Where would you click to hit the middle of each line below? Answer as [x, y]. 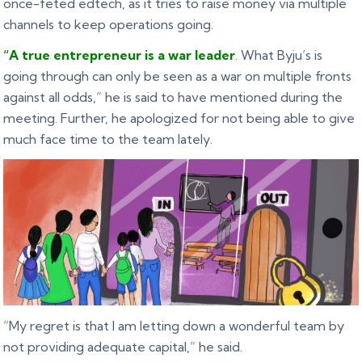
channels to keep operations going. [109, 25]
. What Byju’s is [279, 55]
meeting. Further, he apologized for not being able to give [179, 118]
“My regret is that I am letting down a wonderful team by [174, 326]
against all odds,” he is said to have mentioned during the [173, 97]
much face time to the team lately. [108, 139]
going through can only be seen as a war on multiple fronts [178, 76]
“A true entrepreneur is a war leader [120, 55]
